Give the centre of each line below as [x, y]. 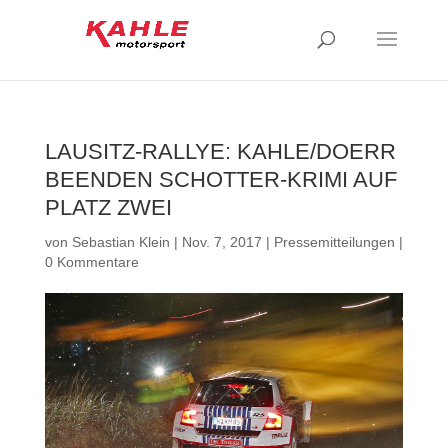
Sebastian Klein [120, 242]
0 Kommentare [91, 262]
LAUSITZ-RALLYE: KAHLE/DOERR [220, 151]
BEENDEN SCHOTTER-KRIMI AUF [220, 179]
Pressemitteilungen [334, 242]
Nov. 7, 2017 [221, 242]
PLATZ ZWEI [108, 207]
